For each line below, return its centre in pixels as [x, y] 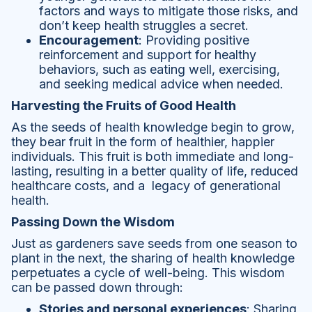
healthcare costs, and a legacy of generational [146, 186]
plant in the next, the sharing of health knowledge [153, 258]
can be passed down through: [97, 288]
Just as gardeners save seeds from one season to [154, 244]
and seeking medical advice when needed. [161, 84]
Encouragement [89, 40]
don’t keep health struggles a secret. [144, 26]
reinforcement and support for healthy [148, 55]
